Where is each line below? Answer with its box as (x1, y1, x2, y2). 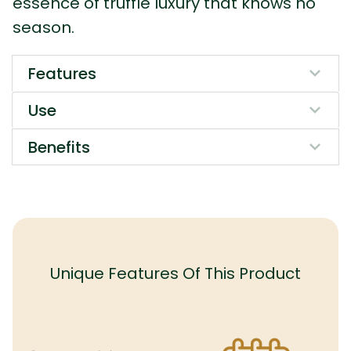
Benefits (28, 136, 90, 158)
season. (13, 16, 74, 38)
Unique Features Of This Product (50, 262, 301, 284)
